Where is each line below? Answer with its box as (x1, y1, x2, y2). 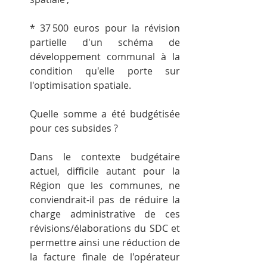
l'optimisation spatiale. (30, 78, 131, 92)
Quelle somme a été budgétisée (30, 107, 180, 120)
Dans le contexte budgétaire (30, 150, 180, 163)
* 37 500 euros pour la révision (30, 21, 180, 35)
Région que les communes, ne (30, 178, 180, 192)
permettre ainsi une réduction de (30, 235, 180, 249)
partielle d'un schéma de (30, 35, 180, 49)
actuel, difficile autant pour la (30, 164, 180, 178)
